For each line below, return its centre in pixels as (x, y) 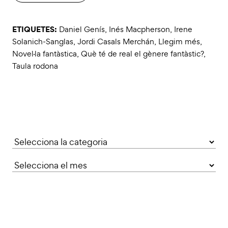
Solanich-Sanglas (43, 41)
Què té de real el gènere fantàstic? (142, 53)
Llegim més (179, 41)
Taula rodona (35, 66)
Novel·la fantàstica (45, 53)
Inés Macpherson (139, 29)
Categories (34, 139)
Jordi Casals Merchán (116, 41)
